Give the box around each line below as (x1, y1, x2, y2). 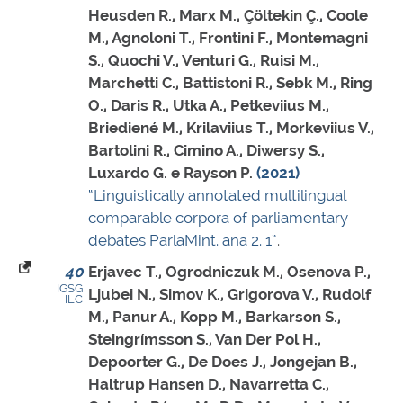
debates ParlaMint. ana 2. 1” (88, 231, 277, 250)
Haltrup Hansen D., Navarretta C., (88, 375, 329, 394)
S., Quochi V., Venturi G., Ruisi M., (88, 51, 319, 70)
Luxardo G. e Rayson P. (88, 164, 253, 183)
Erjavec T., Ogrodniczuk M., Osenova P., (88, 263, 371, 282)
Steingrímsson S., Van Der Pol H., (88, 330, 321, 349)
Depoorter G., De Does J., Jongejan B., (88, 353, 357, 372)
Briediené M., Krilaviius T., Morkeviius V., (88, 119, 374, 138)
